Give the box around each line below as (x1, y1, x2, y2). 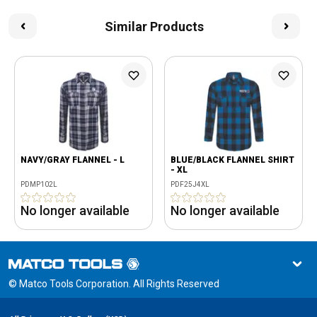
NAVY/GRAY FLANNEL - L (21, 155, 125, 165)
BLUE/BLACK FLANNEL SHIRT (171, 155, 294, 165)
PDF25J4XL (171, 180, 209, 188)
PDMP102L (21, 180, 57, 188)
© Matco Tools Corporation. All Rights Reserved (8, 278, 219, 289)
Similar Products (105, 18, 204, 34)
